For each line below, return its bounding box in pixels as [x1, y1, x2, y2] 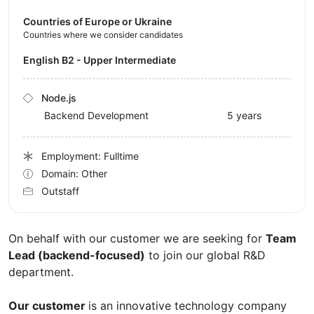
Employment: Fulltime [41, 150, 139, 163]
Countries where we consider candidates [23, 29, 183, 41]
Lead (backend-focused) [8, 248, 145, 263]
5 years [227, 109, 261, 122]
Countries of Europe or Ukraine [23, 15, 172, 28]
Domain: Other [41, 168, 107, 180]
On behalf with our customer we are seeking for [8, 231, 266, 246]
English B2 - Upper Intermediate [29, 54, 176, 67]
